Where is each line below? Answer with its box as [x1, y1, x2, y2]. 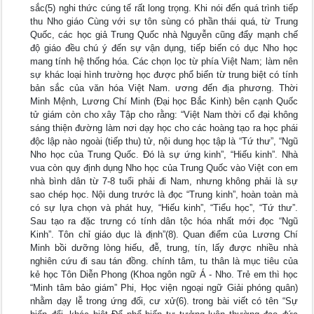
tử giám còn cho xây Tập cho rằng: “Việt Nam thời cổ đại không [30, 109, 298, 120]
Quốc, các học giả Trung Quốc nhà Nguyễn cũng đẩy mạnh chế [30, 29, 298, 40]
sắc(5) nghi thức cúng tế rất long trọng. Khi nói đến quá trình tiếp [30, 3, 298, 13]
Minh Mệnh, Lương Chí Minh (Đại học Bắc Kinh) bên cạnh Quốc [30, 96, 298, 107]
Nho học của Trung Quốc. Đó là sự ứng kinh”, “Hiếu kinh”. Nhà [30, 149, 298, 160]
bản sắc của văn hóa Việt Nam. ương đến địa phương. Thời [30, 83, 298, 93]
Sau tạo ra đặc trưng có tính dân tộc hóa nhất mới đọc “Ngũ [30, 216, 298, 226]
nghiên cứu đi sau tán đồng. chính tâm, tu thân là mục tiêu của [30, 256, 298, 266]
